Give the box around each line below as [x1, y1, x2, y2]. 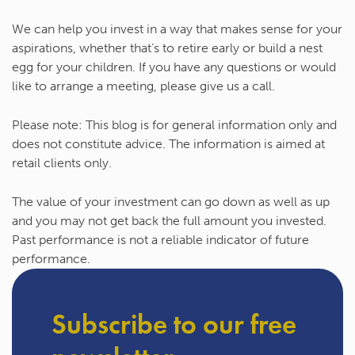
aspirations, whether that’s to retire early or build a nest [12, 40, 323, 56]
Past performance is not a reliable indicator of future [12, 232, 309, 248]
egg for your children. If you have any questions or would [12, 59, 336, 75]
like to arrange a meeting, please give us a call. [12, 78, 275, 94]
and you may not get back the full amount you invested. [12, 213, 326, 229]
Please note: [12, 117, 82, 133]
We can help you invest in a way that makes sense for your [12, 21, 342, 37]
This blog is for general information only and [82, 117, 337, 133]
